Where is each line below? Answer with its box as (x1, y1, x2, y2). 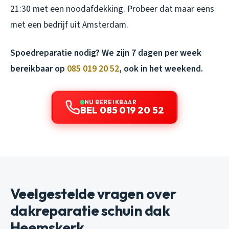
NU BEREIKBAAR (84, 98, 137, 106)
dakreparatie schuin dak (10, 201, 170, 220)
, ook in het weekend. (119, 62, 203, 76)
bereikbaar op (10, 62, 67, 76)
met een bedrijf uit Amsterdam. (10, 18, 128, 32)
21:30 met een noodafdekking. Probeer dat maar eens (10, 3, 214, 16)
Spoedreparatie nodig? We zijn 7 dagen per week (10, 47, 201, 60)
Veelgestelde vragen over (10, 185, 176, 203)
